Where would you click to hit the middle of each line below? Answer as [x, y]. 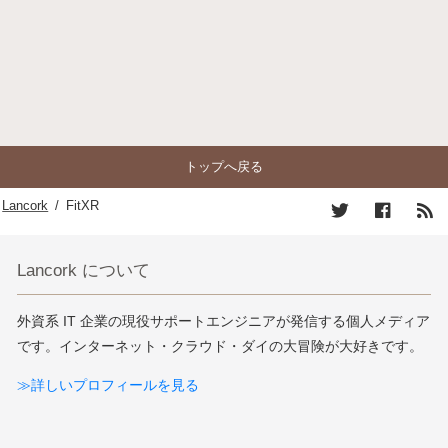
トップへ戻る [224, 166]
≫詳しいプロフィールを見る [108, 385]
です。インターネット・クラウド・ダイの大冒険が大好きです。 [220, 345]
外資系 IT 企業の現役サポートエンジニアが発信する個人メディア [224, 320]
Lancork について [84, 269]
